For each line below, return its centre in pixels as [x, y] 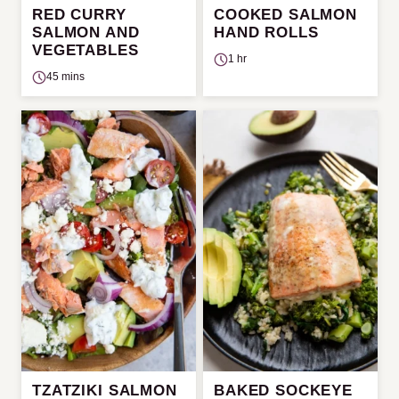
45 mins [65, 77]
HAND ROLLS [266, 33]
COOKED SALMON [286, 15]
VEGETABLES [85, 51]
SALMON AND [86, 33]
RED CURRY [79, 15]
